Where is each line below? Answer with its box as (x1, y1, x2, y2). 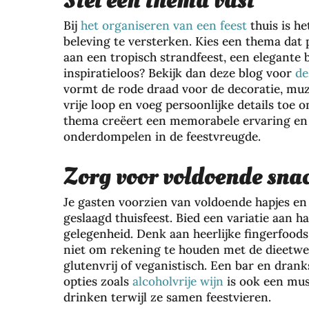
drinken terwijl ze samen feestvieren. (63, 290, 271, 306)
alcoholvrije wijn (132, 274, 223, 290)
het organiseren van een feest (81, 18, 247, 34)
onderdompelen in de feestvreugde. (63, 129, 261, 145)
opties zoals (63, 274, 132, 290)
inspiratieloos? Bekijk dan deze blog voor (63, 66, 295, 81)
